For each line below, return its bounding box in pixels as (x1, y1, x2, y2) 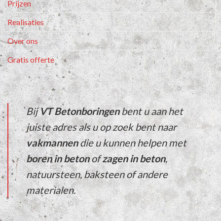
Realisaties (7, 17, 44, 27)
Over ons (7, 36, 38, 46)
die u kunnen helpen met (78, 137, 186, 149)
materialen (26, 184, 74, 196)
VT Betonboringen (39, 105, 119, 117)
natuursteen (26, 168, 80, 181)
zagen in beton (102, 152, 165, 165)
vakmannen (26, 137, 78, 149)
